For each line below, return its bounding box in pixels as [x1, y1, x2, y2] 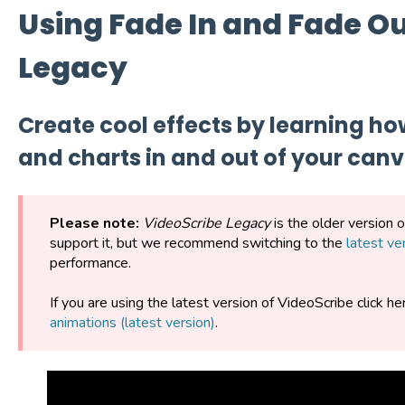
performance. [49, 252, 131, 273]
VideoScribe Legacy [142, 212, 270, 233]
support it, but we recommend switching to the [49, 232, 346, 253]
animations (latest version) [49, 313, 215, 334]
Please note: [49, 212, 143, 233]
